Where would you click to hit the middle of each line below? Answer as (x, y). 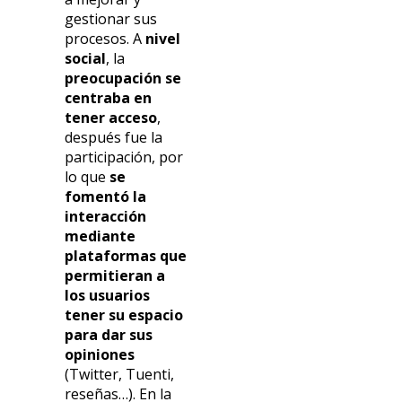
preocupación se (123, 79)
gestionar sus (111, 19)
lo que (86, 177)
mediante (100, 236)
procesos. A (105, 39)
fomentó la (106, 197)
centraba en (109, 98)
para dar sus (109, 335)
